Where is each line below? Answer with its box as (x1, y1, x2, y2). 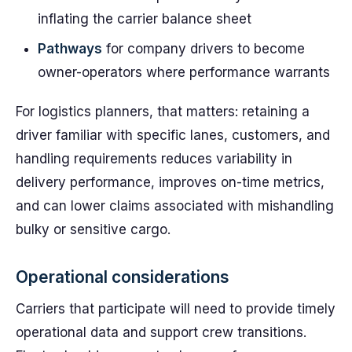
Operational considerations (16, 267, 229, 287)
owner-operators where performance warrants (38, 64, 330, 80)
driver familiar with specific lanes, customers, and (16, 127, 330, 143)
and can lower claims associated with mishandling (16, 198, 334, 214)
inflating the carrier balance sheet (38, 11, 251, 27)
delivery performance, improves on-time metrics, (16, 174, 324, 190)
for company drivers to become (102, 41, 305, 57)
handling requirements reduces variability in (16, 151, 292, 167)
